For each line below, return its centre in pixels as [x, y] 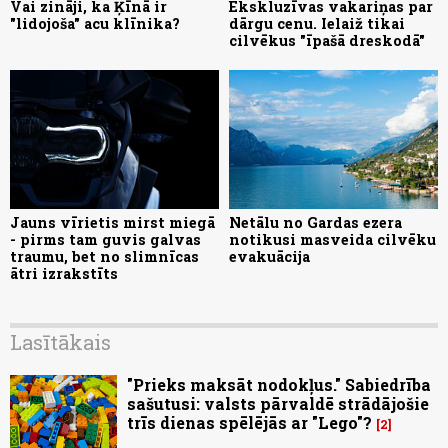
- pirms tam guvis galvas [105, 240]
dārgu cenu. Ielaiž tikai [317, 23]
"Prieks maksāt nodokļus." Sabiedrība [279, 385]
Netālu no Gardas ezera [315, 223]
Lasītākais [60, 342]
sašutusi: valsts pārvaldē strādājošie [278, 404]
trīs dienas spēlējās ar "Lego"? [249, 423]
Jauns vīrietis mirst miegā [112, 223]
